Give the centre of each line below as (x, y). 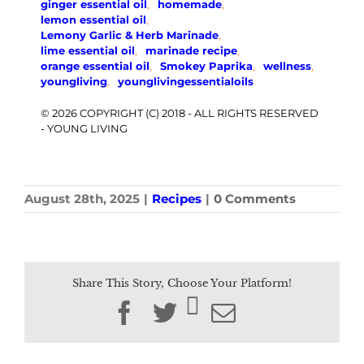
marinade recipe (191, 50)
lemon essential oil (93, 19)
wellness (287, 65)
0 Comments (255, 198)
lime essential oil (88, 50)
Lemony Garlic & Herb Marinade (130, 35)
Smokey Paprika (206, 65)
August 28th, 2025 (82, 198)
